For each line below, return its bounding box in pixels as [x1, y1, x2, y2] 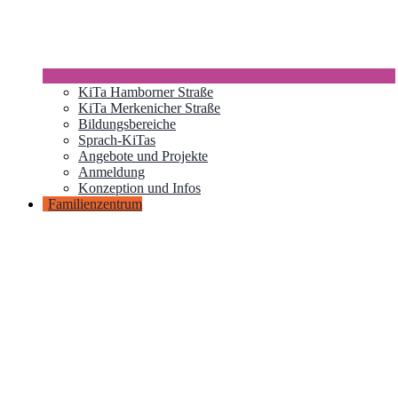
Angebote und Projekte [78, 148, 208, 164]
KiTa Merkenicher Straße [78, 100, 220, 116]
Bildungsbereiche [78, 116, 176, 132]
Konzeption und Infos [78, 180, 201, 196]
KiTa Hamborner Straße [78, 84, 213, 100]
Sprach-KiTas [78, 132, 155, 148]
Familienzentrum [48, 196, 142, 212]
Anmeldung [78, 164, 145, 180]
